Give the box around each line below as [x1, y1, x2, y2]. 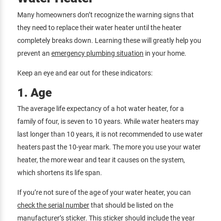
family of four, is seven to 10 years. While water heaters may [17, 117, 199, 126]
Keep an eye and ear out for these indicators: [17, 69, 152, 77]
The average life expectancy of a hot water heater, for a [17, 105, 184, 113]
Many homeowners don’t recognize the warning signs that [17, 11, 194, 19]
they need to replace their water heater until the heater [17, 24, 182, 32]
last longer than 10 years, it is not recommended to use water [17, 130, 203, 139]
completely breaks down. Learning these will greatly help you [17, 37, 201, 45]
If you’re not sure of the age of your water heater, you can [17, 188, 191, 197]
